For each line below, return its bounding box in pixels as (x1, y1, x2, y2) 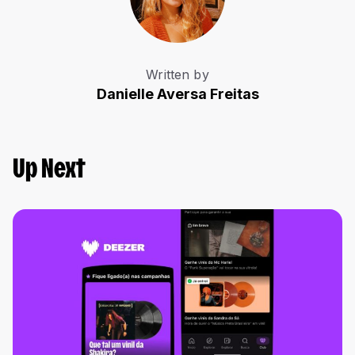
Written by (146, 67, 209, 83)
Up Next (13, 158, 86, 184)
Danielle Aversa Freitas (96, 86, 259, 103)
